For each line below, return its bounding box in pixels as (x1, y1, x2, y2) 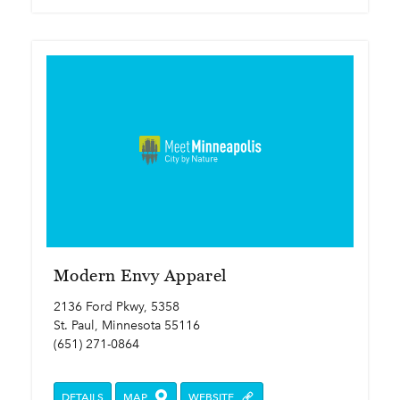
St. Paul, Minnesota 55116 (54, 318, 200, 334)
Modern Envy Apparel (54, 266, 227, 286)
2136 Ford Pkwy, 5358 (54, 299, 179, 315)
